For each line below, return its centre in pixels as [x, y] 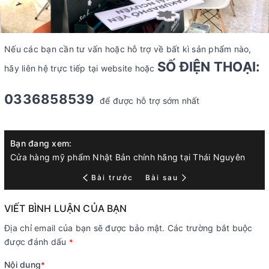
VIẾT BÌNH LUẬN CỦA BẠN [66, 208]
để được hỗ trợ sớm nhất [150, 100]
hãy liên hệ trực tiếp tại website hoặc [81, 68]
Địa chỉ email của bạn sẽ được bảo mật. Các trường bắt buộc [128, 228]
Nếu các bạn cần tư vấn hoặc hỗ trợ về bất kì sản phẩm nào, [128, 49]
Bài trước [113, 177]
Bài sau [162, 177]
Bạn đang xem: [41, 143]
